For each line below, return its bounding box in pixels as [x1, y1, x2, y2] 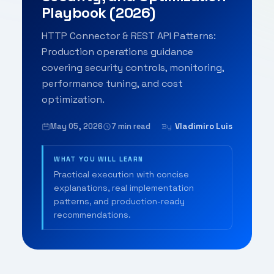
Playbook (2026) [41, 3, 155, 23]
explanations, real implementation [54, 182, 194, 193]
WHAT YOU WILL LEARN [54, 154, 144, 163]
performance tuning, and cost [41, 77, 183, 91]
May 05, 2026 [50, 121, 103, 132]
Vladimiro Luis [175, 121, 233, 132]
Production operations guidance [41, 45, 193, 59]
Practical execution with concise [54, 168, 190, 180]
